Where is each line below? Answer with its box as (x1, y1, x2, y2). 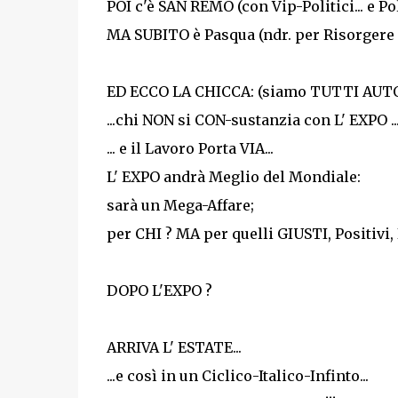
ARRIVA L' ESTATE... (106, 338, 242, 356)
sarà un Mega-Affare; (106, 196, 254, 214)
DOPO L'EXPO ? (106, 282, 212, 299)
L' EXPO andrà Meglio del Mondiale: (106, 168, 361, 186)
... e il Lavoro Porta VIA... (106, 139, 274, 157)
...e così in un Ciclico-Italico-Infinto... (106, 367, 369, 385)
